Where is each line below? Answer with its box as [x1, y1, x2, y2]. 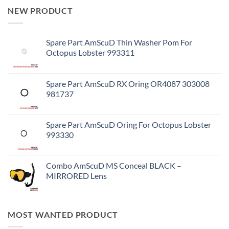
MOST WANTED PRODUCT [8, 209, 119, 219]
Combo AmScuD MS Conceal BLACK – [46, 160, 181, 170]
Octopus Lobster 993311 [46, 47, 134, 57]
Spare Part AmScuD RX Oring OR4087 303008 [46, 78, 210, 88]
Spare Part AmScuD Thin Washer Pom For [46, 37, 192, 47]
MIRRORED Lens [46, 170, 107, 180]
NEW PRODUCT [8, 6, 73, 16]
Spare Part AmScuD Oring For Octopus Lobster [46, 119, 211, 129]
